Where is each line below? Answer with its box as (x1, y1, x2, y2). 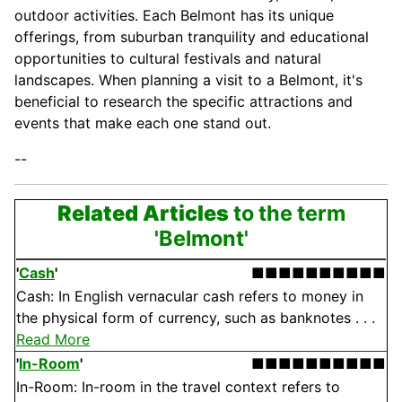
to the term (228, 200, 345, 227)
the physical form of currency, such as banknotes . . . (16, 309, 375, 328)
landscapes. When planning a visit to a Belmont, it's (14, 71, 363, 90)
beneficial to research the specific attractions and (14, 92, 353, 111)
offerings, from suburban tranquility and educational (14, 28, 369, 47)
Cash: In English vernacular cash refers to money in (16, 287, 363, 306)
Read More (16, 330, 90, 349)
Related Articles (57, 200, 229, 227)
